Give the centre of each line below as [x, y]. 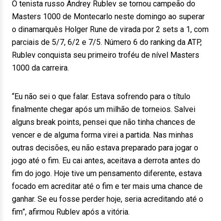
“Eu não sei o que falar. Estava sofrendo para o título [101, 96]
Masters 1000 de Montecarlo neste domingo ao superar [108, 17]
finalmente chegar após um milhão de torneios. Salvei [104, 109]
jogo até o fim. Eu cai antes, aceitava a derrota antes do [106, 161]
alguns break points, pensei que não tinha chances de [104, 122]
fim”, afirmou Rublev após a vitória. [71, 212]
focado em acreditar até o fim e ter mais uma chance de [107, 186]
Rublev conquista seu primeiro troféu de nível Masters [106, 55]
